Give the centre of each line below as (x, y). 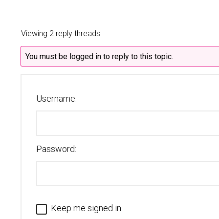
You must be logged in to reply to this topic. (99, 56)
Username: (56, 99)
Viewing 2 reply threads (61, 33)
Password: (56, 149)
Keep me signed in (86, 208)
